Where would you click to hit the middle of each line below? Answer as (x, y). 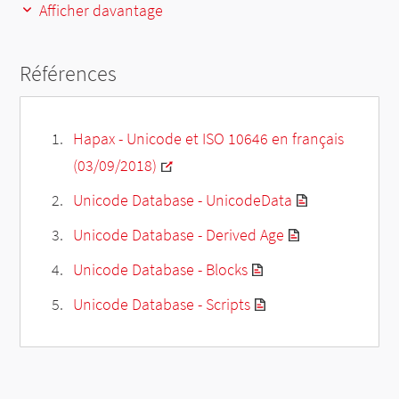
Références (69, 74)
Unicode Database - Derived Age (178, 235)
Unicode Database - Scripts (161, 305)
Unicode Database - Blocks (160, 270)
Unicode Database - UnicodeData (182, 200)
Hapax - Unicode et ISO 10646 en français (208, 139)
